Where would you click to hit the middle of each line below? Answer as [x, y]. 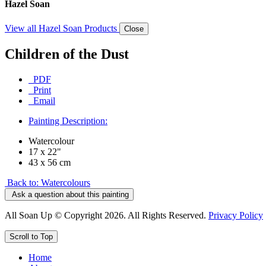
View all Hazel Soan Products [62, 28]
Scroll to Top [31, 237]
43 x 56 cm [50, 163]
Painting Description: [68, 121]
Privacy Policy [236, 216]
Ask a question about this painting [70, 195]
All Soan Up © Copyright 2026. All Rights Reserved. [107, 216]
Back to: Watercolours [49, 183]
